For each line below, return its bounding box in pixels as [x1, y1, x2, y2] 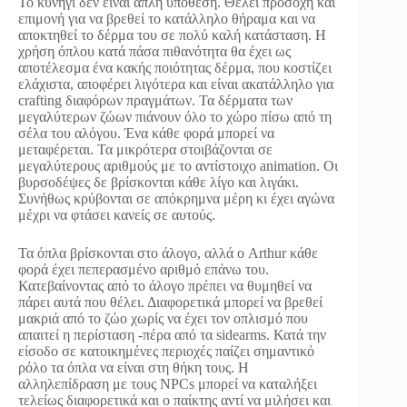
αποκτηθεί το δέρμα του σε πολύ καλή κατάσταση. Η [18, 26, 326, 43]
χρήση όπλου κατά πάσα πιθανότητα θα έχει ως [18, 43, 291, 59]
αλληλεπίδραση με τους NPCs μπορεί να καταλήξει [18, 375, 317, 392]
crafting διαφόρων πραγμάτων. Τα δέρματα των [18, 92, 293, 108]
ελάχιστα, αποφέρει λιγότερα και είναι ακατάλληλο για [18, 75, 333, 92]
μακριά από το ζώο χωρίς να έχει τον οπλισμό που [18, 310, 308, 326]
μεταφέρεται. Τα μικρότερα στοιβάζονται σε [18, 141, 273, 157]
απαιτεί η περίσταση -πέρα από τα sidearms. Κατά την [18, 326, 326, 342]
